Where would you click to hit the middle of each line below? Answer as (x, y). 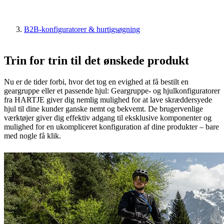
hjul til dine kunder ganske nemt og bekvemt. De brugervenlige (103, 108)
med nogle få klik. (32, 135)
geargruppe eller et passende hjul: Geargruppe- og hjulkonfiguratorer (112, 90)
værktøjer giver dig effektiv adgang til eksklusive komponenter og (108, 117)
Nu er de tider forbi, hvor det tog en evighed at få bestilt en (96, 81)
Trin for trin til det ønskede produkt (96, 60)
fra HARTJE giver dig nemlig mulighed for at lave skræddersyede (108, 99)
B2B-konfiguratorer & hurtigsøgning (82, 29)
